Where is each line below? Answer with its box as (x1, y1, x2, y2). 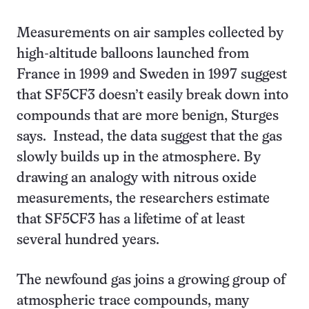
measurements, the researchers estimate (17, 192, 270, 206)
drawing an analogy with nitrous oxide (17, 172, 257, 185)
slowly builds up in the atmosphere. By (17, 151, 261, 164)
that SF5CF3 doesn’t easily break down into (17, 89, 288, 102)
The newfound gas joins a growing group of (17, 274, 286, 287)
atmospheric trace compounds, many (17, 295, 249, 308)
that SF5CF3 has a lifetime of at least (17, 213, 245, 226)
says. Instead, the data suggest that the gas (17, 130, 282, 143)
